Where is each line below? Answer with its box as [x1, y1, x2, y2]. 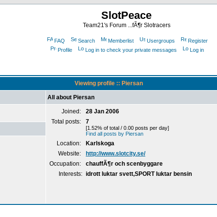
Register [187, 38, 208, 44]
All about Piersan [47, 94, 94, 101]
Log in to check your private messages [85, 47, 177, 53]
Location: [57, 140, 82, 147]
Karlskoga [86, 140, 114, 147]
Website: [58, 150, 82, 157]
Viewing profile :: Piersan [74, 80, 143, 87]
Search [77, 38, 95, 44]
